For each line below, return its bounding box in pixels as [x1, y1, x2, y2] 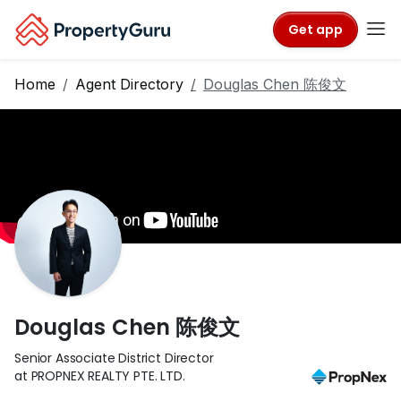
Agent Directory [75, 75, 183, 93]
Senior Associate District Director [14, 349, 214, 367]
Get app [288, 20, 343, 38]
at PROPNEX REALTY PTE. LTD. [14, 367, 185, 385]
